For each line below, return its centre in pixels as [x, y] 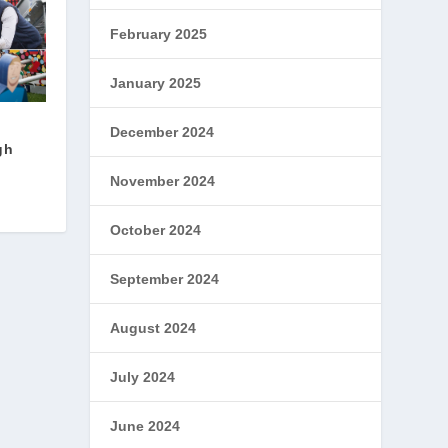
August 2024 [153, 328]
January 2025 [156, 83]
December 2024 [162, 132]
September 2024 [165, 279]
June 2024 [145, 426]
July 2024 [143, 377]
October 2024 [156, 230]
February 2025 [159, 34]
